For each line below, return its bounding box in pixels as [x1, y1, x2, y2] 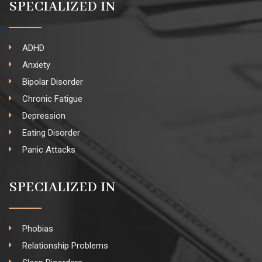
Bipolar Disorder [22, 76, 83, 87]
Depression [22, 110, 65, 121]
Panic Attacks [22, 144, 75, 155]
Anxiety [22, 59, 50, 70]
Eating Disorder [22, 127, 80, 138]
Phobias [22, 223, 53, 234]
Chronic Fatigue [22, 93, 82, 104]
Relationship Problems [22, 240, 108, 251]
